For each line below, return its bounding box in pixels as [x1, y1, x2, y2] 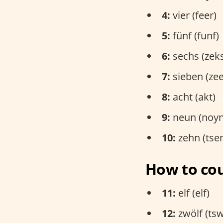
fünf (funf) [170, 29, 219, 42]
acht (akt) [170, 90, 216, 104]
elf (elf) [176, 186, 210, 200]
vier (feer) [170, 8, 217, 22]
